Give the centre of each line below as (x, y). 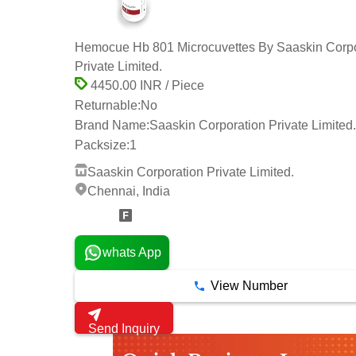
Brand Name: (112, 125)
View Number (249, 286)
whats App (132, 253)
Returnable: (108, 106)
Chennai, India (129, 192)
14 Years (94, 218)
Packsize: (102, 145)
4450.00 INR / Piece (146, 85)
